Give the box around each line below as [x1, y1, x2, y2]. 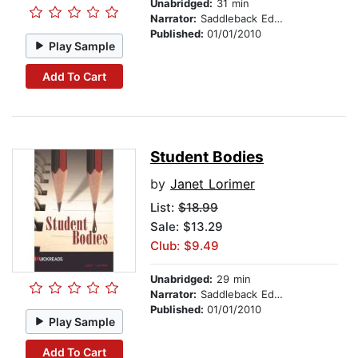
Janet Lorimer [170, 176, 255, 193]
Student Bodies [150, 148, 264, 167]
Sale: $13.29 [150, 219, 223, 235]
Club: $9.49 [150, 238, 219, 254]
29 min [213, 272, 251, 286]
